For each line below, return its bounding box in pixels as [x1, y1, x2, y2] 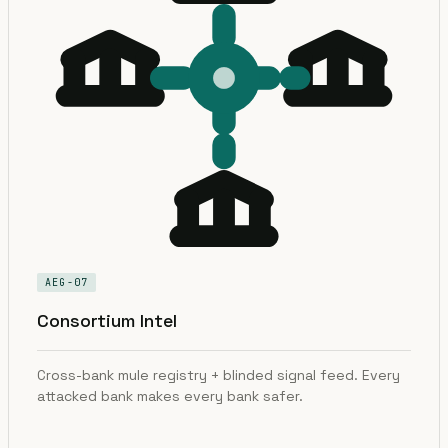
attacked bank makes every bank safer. [37, 386, 303, 405]
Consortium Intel [37, 308, 177, 332]
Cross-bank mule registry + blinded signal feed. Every [37, 365, 400, 384]
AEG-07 [45, 275, 89, 289]
